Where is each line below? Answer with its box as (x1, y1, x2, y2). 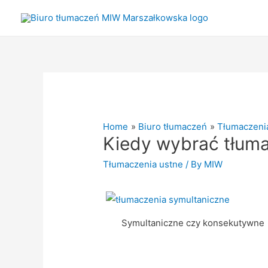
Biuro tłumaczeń (138, 121, 208, 133)
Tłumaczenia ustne (103, 159, 184, 170)
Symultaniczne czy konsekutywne (121, 217, 264, 229)
